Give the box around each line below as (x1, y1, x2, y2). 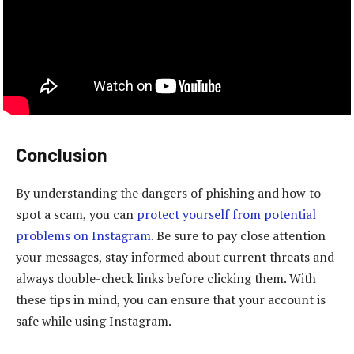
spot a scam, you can (16, 205, 137, 223)
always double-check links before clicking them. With (16, 269, 316, 287)
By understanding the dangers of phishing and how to (16, 183, 321, 201)
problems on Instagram (16, 226, 151, 244)
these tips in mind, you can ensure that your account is (16, 290, 326, 308)
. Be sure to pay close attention (151, 226, 326, 244)
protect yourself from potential (137, 205, 316, 223)
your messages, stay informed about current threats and (16, 247, 334, 265)
